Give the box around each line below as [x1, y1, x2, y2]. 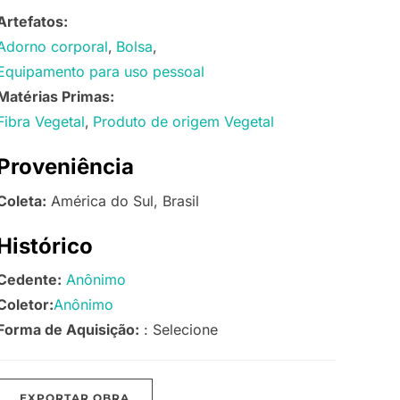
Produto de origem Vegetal [93, 112, 274, 131]
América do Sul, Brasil [46, 191, 199, 210]
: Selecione [139, 320, 218, 338]
